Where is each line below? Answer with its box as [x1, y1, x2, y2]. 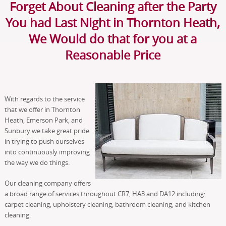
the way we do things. [4, 157, 70, 167]
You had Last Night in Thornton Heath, [6, 14, 220, 31]
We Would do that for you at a [29, 30, 197, 47]
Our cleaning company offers [4, 178, 91, 188]
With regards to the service [4, 94, 85, 103]
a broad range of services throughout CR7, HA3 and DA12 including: [4, 189, 205, 198]
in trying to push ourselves [4, 136, 84, 146]
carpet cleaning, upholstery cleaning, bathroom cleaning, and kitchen [4, 199, 210, 209]
